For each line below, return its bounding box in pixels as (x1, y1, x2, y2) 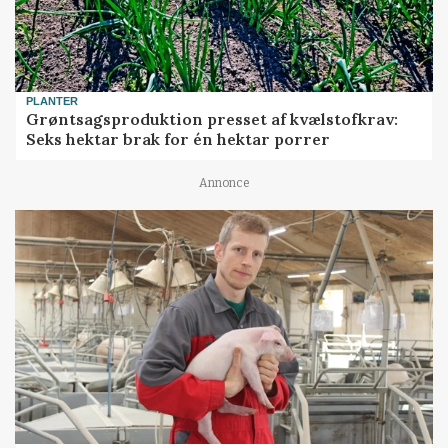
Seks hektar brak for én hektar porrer (26, 129, 331, 150)
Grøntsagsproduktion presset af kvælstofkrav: (26, 109, 399, 130)
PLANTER (26, 94, 79, 107)
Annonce (198, 176, 250, 191)
